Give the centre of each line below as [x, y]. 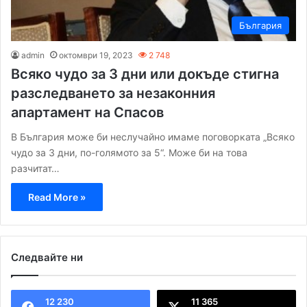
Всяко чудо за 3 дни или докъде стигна [145, 74]
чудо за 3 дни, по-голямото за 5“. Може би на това [129, 152]
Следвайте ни [47, 257]
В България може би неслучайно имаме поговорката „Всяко [153, 136]
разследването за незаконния [113, 93]
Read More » [57, 197]
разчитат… [35, 168]
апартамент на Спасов [87, 112]
